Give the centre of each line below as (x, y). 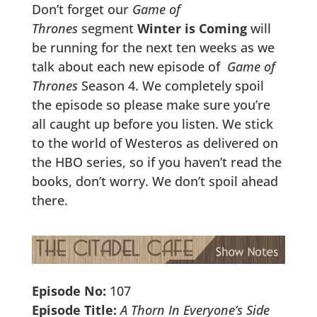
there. (50, 200)
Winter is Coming (192, 28)
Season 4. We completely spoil (171, 85)
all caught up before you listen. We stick (152, 123)
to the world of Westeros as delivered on (155, 143)
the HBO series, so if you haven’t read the (156, 162)
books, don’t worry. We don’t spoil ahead (155, 181)
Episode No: (69, 291)
